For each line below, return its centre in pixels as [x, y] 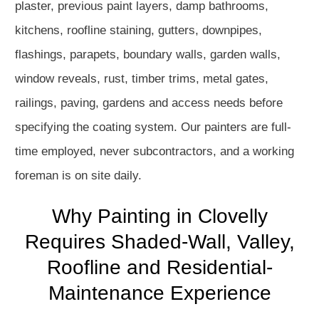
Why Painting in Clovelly [159, 216]
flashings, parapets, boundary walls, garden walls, [148, 54]
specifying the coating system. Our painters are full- [153, 127]
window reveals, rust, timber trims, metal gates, [142, 79]
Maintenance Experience [159, 293]
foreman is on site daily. [78, 176]
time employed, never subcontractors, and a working [155, 151]
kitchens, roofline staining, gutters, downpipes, [138, 30]
